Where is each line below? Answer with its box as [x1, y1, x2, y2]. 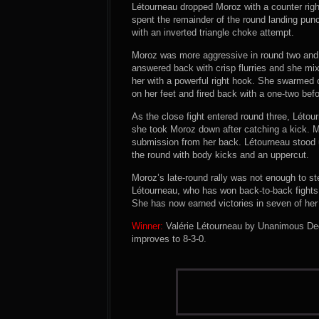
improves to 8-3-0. [132, 234, 206, 244]
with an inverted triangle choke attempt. [132, 27, 294, 38]
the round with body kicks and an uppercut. [132, 150, 309, 160]
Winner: [132, 221, 163, 231]
